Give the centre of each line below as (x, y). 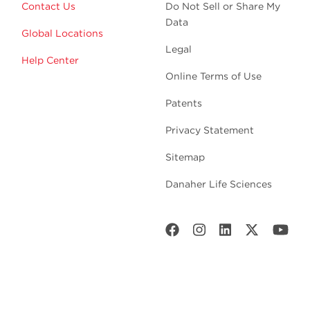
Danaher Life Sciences (219, 184)
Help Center (50, 60)
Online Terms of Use (213, 76)
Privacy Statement (210, 130)
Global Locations (62, 33)
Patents (184, 103)
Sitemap (185, 157)
